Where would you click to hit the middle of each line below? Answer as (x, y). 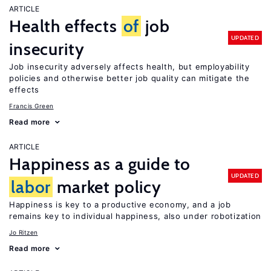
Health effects (65, 26)
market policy (107, 187)
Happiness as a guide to (100, 164)
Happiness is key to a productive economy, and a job (120, 204)
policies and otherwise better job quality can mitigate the (129, 78)
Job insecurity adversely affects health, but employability (129, 67)
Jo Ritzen (24, 232)
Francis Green (31, 106)
